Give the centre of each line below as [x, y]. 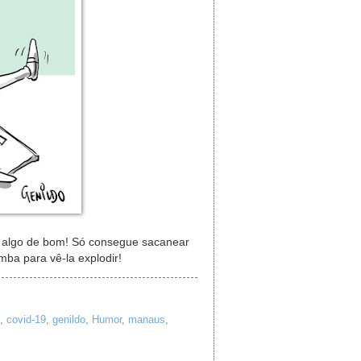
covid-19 [26, 320]
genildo [69, 320]
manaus [147, 320]
